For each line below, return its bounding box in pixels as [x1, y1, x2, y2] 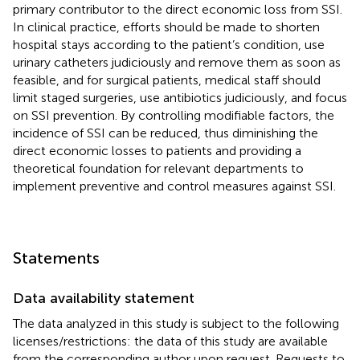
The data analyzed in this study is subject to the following [13, 315, 339, 331]
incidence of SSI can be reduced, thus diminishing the [13, 125, 318, 141]
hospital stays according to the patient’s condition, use [13, 36, 325, 52]
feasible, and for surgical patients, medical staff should [13, 72, 321, 88]
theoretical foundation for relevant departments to [13, 160, 304, 176]
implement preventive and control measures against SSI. [13, 178, 336, 194]
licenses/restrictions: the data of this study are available [13, 333, 328, 349]
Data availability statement [13, 288, 194, 307]
